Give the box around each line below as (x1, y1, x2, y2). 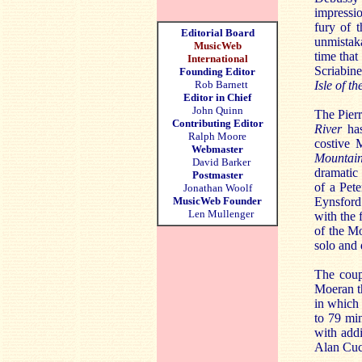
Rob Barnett (194, 78, 248, 90)
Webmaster (192, 143, 243, 155)
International (187, 53, 248, 65)
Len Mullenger (181, 208, 254, 220)
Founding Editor (179, 65, 255, 78)
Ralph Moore (188, 130, 246, 142)
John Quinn (192, 104, 243, 116)
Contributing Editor (171, 117, 263, 129)
